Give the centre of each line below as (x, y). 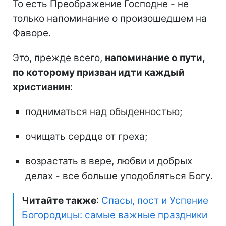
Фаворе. (32, 33)
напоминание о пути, (155, 58)
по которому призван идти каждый (99, 73)
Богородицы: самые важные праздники (115, 215)
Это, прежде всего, (59, 58)
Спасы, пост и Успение (155, 201)
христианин (41, 87)
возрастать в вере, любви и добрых (109, 161)
